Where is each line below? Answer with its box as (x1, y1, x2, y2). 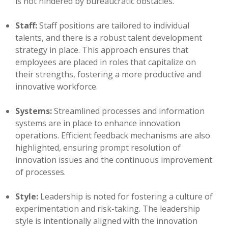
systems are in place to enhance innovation (15, 118, 180, 129)
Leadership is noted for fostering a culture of (38, 191, 213, 203)
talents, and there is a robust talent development (15, 32, 202, 44)
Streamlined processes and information (52, 105, 205, 117)
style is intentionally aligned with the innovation (15, 215, 197, 227)
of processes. (15, 166, 66, 178)
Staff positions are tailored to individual (37, 20, 189, 32)
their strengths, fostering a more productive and (15, 69, 201, 80)
